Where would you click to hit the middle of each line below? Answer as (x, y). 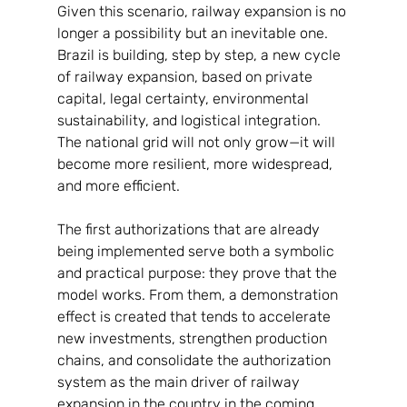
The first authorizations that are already (190, 229)
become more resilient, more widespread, (196, 164)
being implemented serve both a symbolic (197, 251)
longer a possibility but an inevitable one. (194, 33)
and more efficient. (118, 185)
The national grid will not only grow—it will (198, 142)
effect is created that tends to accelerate (195, 316)
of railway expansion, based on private (186, 76)
